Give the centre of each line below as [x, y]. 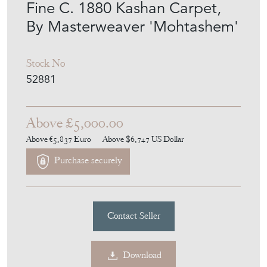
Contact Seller [133, 216]
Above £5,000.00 [75, 123]
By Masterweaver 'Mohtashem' [132, 26]
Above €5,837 [50, 139]
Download [142, 255]
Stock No [46, 63]
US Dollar [168, 139]
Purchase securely [87, 161]
